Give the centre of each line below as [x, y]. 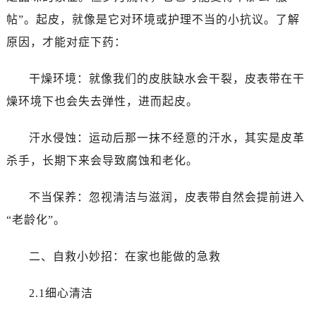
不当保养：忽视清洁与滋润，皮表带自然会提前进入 [166, 197]
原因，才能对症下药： [66, 42]
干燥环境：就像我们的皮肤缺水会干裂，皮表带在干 [166, 79]
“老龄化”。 [36, 220]
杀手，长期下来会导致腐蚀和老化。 [102, 161]
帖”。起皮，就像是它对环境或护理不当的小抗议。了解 [153, 20]
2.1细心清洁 [61, 293]
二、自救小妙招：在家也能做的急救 [124, 257]
